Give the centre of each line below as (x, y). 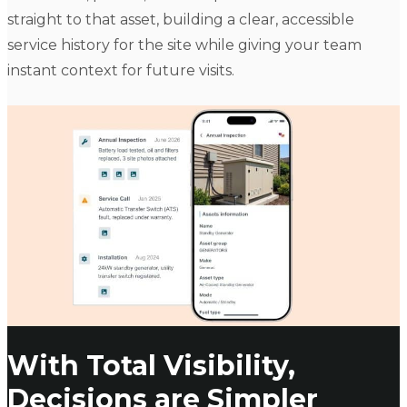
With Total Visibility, (151, 366)
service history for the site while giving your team (184, 45)
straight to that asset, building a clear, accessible (181, 20)
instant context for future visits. (121, 71)
